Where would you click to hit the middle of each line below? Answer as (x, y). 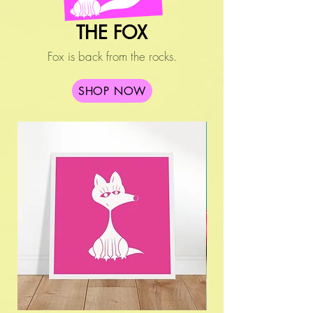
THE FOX (112, 33)
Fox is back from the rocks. (112, 57)
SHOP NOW (112, 91)
